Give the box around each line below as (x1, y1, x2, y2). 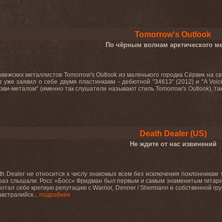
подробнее (39, 191, 70, 198)
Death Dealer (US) (139, 129, 207, 138)
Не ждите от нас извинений (129, 140, 217, 148)
